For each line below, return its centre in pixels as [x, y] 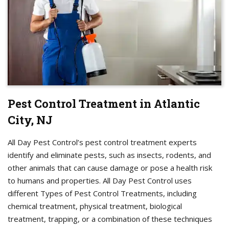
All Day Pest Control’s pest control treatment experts [102, 142]
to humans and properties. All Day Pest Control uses [100, 181]
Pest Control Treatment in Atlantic [104, 104]
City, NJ [30, 120]
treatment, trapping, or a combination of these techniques [110, 219]
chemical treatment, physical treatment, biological [95, 206]
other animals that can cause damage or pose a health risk [110, 168]
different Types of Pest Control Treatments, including [102, 193]
